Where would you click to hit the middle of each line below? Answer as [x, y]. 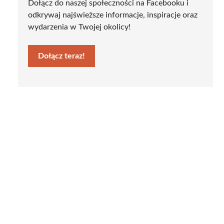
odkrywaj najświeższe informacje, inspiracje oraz [113, 15]
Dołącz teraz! [61, 56]
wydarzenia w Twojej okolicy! [79, 27]
